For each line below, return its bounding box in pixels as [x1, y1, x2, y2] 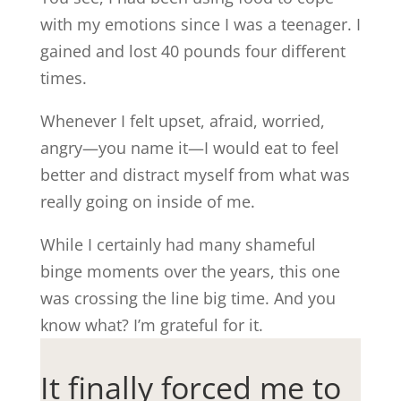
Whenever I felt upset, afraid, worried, [39, 110, 325, 132]
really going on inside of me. [39, 191, 255, 212]
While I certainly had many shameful [39, 234, 316, 255]
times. [39, 67, 87, 89]
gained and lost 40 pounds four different [39, 40, 346, 62]
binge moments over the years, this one [39, 260, 340, 282]
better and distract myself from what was [39, 164, 350, 185]
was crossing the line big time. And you [39, 287, 336, 309]
